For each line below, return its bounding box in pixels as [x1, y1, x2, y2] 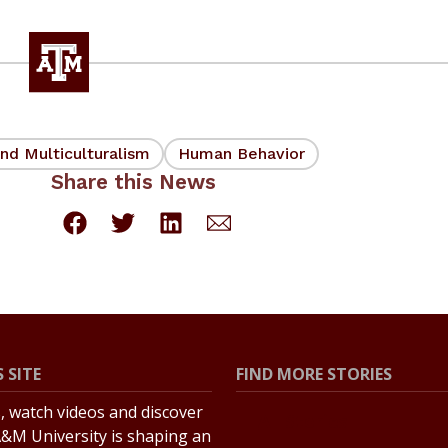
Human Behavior [178, 143, 305, 163]
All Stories [258, 409, 348, 434]
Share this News [51, 170, 216, 195]
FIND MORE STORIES [236, 363, 392, 386]
